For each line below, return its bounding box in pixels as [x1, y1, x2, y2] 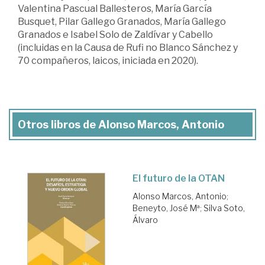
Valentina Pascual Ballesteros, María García [18, 2, 212, 14]
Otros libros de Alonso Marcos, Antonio [18, 118, 224, 131]
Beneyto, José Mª [132, 202, 200, 213]
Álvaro [132, 214, 158, 225]
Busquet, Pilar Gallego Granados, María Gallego [18, 15, 226, 27]
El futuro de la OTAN [132, 172, 225, 184]
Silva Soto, [203, 202, 245, 213]
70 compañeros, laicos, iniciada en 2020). [18, 54, 198, 66]
